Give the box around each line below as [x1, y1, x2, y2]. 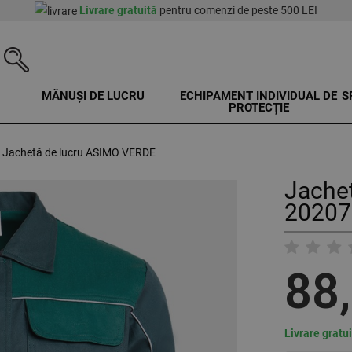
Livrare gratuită [79, 4, 157, 16]
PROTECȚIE [228, 101, 289, 115]
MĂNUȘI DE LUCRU [42, 89, 145, 104]
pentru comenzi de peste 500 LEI [157, 4, 317, 16]
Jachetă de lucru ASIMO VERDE [2, 146, 156, 159]
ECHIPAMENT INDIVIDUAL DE [180, 89, 338, 104]
